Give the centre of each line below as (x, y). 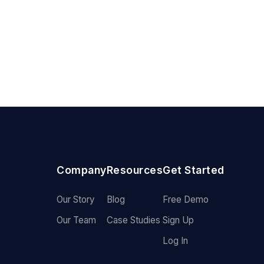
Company (82, 170)
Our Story (76, 199)
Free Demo (186, 199)
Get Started (194, 170)
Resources (135, 170)
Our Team (77, 220)
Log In (176, 240)
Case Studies (133, 220)
